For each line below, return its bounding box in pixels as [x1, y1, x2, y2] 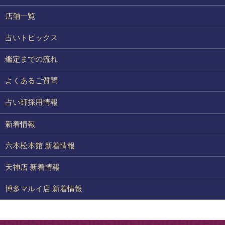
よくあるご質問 [5, 76, 58, 85]
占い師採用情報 [5, 97, 58, 106]
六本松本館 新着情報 [5, 141, 75, 150]
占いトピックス [5, 33, 58, 42]
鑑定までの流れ [5, 54, 58, 63]
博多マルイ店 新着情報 [5, 184, 82, 193]
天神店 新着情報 [5, 162, 60, 171]
